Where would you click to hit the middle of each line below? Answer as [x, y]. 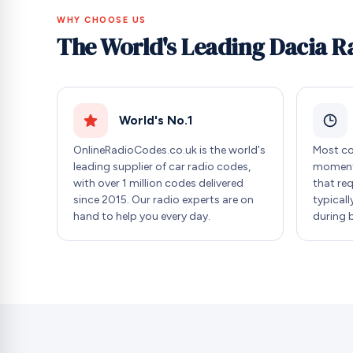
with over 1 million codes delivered [158, 184]
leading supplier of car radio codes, [162, 167]
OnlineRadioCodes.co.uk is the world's [169, 150]
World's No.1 [156, 120]
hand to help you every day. [142, 217]
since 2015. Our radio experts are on [163, 200]
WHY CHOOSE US [102, 20]
